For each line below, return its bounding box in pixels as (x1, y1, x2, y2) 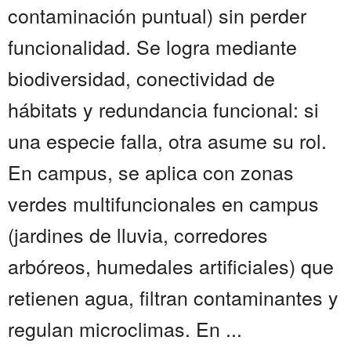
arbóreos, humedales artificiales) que (8, 251, 334, 280)
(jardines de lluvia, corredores (8, 220, 268, 249)
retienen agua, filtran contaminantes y (8, 283, 338, 312)
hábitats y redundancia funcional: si (8, 95, 319, 124)
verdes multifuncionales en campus (8, 189, 319, 218)
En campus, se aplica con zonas (8, 157, 294, 186)
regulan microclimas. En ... (8, 314, 242, 343)
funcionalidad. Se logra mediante (8, 32, 297, 61)
